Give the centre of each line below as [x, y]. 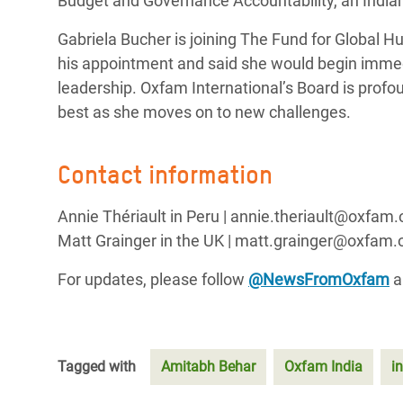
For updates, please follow [153, 279]
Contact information [165, 175]
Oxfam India [323, 367]
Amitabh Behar [208, 367]
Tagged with [97, 367]
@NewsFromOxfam [319, 279]
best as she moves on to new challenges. [204, 112]
